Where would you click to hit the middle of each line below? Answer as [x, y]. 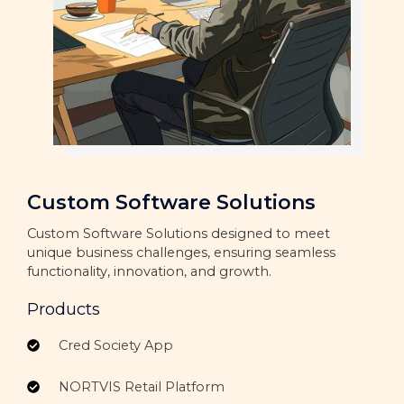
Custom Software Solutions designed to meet [179, 233]
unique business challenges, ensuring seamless [181, 252]
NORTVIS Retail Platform [141, 386]
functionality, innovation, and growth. [149, 271]
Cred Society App [115, 345]
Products [64, 308]
